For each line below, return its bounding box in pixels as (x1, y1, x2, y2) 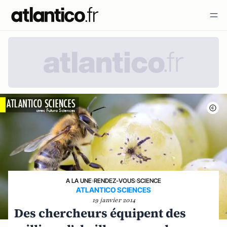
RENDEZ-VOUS (94, 176, 135, 184)
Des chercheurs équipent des (14, 204, 186, 221)
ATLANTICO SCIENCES (76, 185, 151, 194)
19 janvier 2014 (92, 196, 135, 204)
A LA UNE (66, 176, 92, 184)
